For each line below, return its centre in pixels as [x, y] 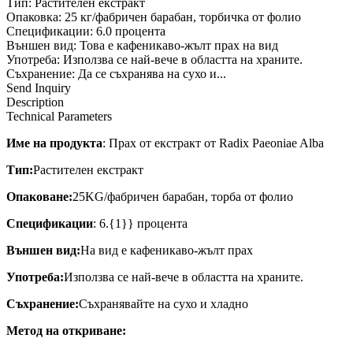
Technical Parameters [59, 116]
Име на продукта [54, 143]
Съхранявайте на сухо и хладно [163, 303]
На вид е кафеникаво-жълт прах [167, 250]
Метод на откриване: [66, 330]
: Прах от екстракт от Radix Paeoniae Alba [213, 143]
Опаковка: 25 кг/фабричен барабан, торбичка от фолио [154, 17]
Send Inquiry [39, 87]
